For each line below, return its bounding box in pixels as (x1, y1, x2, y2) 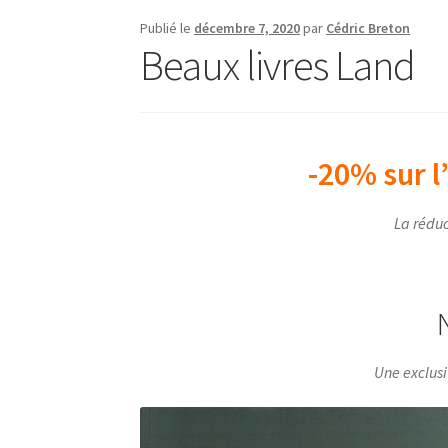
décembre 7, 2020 (194, 18, 301, 37)
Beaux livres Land (140, 38, 416, 91)
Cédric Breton (326, 18, 411, 37)
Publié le (140, 18, 195, 37)
